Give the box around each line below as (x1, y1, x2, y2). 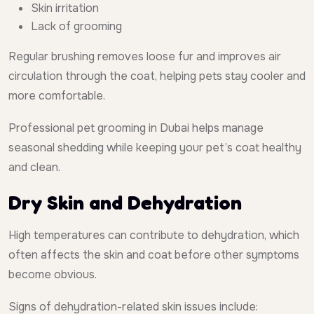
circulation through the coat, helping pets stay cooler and (8, 69, 306, 84)
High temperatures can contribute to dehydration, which (8, 228, 299, 243)
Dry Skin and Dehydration (8, 191, 242, 215)
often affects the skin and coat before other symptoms (8, 247, 299, 263)
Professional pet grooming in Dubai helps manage (8, 121, 264, 136)
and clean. (8, 160, 60, 175)
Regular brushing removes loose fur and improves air (8, 49, 281, 64)
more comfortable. (8, 88, 105, 104)
